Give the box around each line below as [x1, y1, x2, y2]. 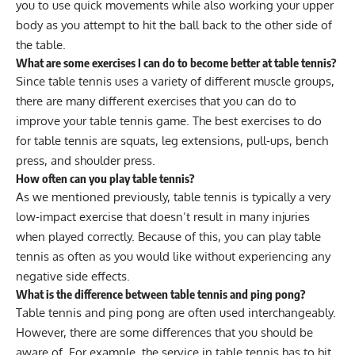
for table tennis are [16, 133, 120, 149]
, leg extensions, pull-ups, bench [155, 133, 328, 149]
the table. [16, 37, 66, 53]
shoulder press [74, 153, 152, 169]
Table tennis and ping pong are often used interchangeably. [16, 305, 336, 321]
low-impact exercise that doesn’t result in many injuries [16, 209, 310, 225]
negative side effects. [16, 269, 130, 284]
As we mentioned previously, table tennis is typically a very [16, 189, 330, 205]
